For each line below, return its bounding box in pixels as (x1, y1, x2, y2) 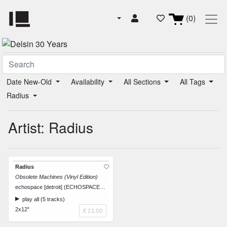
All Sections (123, 77, 163, 87)
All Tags (179, 77, 207, 87)
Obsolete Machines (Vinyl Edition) (15, 174, 98, 180)
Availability (70, 77, 106, 87)
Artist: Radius (8, 117, 93, 138)
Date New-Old (7, 77, 54, 87)
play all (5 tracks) (19, 196, 65, 203)
